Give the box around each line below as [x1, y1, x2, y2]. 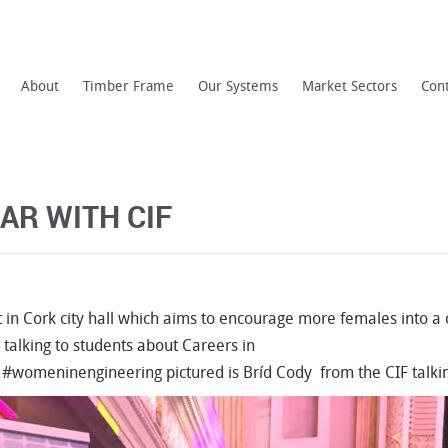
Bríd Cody [243, 363, 316, 382]
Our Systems [198, 78, 279, 95]
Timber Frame [83, 78, 175, 95]
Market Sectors [302, 78, 398, 95]
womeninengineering [12, 363, 162, 382]
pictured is [162, 363, 243, 382]
